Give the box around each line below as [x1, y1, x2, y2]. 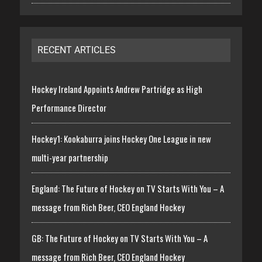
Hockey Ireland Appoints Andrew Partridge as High [31, 82, 202, 95]
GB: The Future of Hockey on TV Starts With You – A [31, 231, 208, 244]
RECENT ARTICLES [37, 44, 116, 56]
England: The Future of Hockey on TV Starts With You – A [31, 181, 224, 195]
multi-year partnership [31, 150, 108, 164]
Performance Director [31, 101, 106, 114]
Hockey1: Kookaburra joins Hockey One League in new [31, 132, 211, 145]
